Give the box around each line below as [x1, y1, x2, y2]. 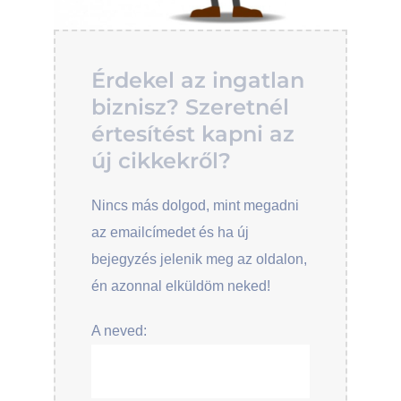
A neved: [91, 323, 147, 338]
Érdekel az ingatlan [91, 67, 304, 93]
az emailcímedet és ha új [91, 225, 249, 240]
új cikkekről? [91, 148, 231, 174]
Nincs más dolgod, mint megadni [91, 198, 299, 213]
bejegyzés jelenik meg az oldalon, [91, 252, 307, 267]
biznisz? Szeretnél [91, 94, 289, 120]
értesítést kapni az [91, 121, 294, 147]
